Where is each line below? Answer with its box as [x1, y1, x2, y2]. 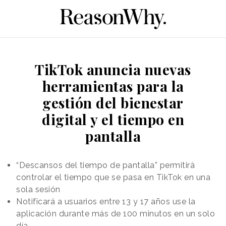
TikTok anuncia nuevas [35, 60, 191, 79]
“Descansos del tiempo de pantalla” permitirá [16, 160, 195, 170]
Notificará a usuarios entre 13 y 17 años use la [16, 196, 196, 206]
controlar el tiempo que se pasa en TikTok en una [16, 172, 210, 182]
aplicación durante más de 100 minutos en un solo [16, 208, 215, 218]
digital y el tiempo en [42, 109, 184, 129]
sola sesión [16, 184, 61, 194]
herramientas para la [42, 76, 184, 95]
